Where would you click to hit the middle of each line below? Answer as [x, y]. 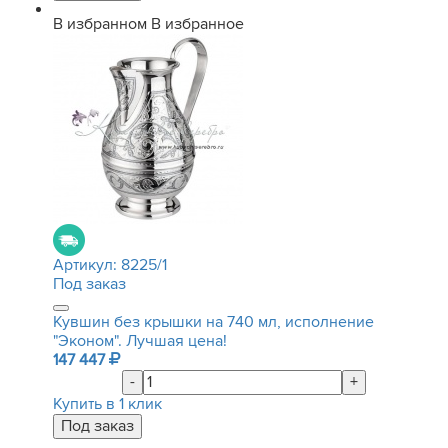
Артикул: [87, 265]
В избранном [100, 24]
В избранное [197, 24]
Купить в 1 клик [107, 404]
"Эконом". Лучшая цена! [140, 341]
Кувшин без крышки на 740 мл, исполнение [213, 322]
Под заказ [89, 284]
